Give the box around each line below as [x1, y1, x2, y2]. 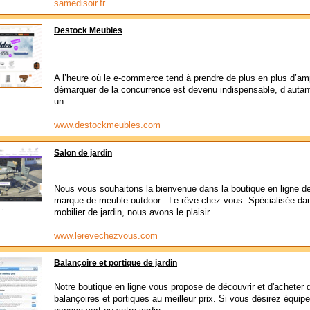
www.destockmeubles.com [54, 120, 161, 130]
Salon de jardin [54, 149, 112, 157]
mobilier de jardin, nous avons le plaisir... [54, 207, 217, 217]
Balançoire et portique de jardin [54, 259, 177, 267]
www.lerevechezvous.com [54, 230, 158, 241]
